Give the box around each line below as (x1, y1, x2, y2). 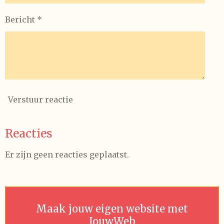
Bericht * (5, 14, 42, 24)
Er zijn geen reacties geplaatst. (5, 149, 129, 159)
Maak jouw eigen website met (36, 202, 188, 215)
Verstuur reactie (8, 94, 73, 105)
